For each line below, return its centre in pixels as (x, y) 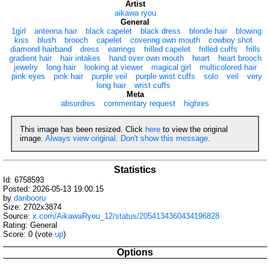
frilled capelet (167, 49)
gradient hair (30, 58)
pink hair (68, 76)
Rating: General (30, 225)
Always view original (80, 138)
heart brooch (240, 58)
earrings (121, 49)
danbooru (30, 198)
